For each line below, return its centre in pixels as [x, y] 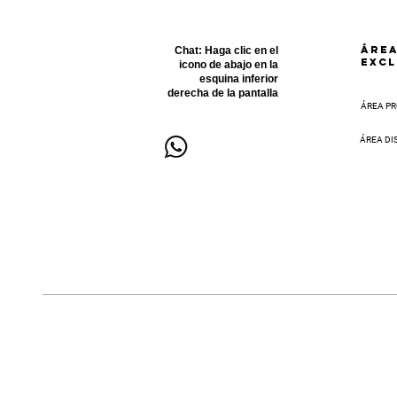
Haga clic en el [241, 50]
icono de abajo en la [229, 64]
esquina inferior [239, 78]
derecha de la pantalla [223, 93]
